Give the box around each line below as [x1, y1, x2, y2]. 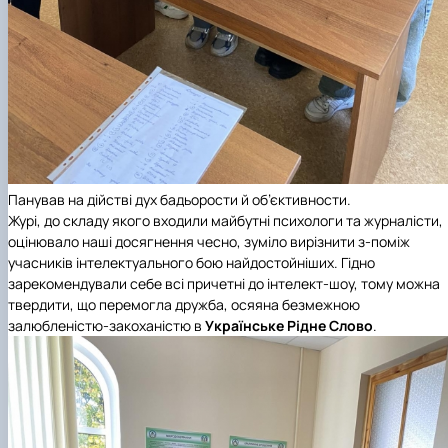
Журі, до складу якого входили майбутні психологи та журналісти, [8, 210, 443, 230]
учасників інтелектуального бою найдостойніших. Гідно [8, 252, 375, 272]
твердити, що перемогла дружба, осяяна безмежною [8, 294, 360, 314]
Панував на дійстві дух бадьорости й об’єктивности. [8, 189, 351, 209]
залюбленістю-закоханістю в [8, 315, 205, 335]
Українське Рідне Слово [205, 315, 373, 335]
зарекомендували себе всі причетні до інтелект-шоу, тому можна [8, 273, 440, 293]
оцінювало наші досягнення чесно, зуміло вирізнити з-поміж [8, 231, 410, 251]
